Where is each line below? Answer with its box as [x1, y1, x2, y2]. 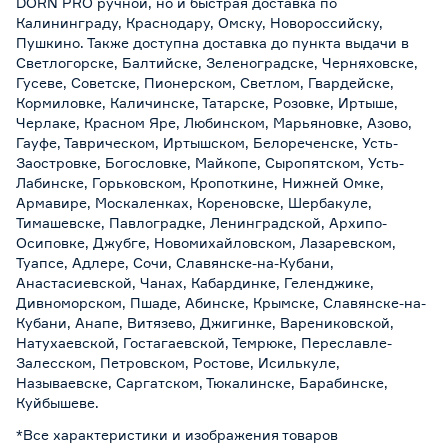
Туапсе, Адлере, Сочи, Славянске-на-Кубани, [16, 254, 334, 271]
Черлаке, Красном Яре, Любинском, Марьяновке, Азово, [16, 114, 412, 131]
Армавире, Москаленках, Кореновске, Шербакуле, [16, 194, 372, 211]
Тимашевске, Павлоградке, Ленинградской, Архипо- [16, 214, 387, 231]
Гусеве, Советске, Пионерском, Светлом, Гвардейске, [16, 74, 394, 91]
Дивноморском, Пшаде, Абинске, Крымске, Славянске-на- [16, 294, 426, 311]
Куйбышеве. [16, 394, 99, 411]
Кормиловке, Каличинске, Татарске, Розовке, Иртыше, [16, 94, 398, 111]
